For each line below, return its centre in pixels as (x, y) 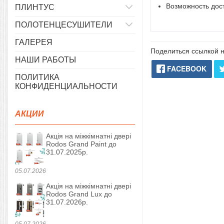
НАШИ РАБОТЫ (45, 60)
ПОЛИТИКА (37, 77)
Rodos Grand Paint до (81, 144)
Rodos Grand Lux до (79, 194)
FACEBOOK (187, 68)
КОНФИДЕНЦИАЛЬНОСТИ (66, 86)
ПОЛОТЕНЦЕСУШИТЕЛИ (64, 25)
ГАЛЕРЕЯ (34, 42)
